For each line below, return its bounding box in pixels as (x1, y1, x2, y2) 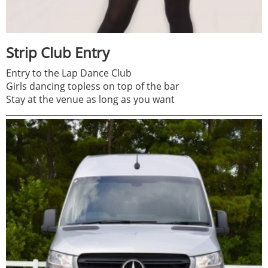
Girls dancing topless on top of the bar (6, 80, 179, 93)
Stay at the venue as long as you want (6, 93, 175, 106)
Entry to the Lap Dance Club (6, 66, 132, 80)
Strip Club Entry (6, 42, 109, 63)
